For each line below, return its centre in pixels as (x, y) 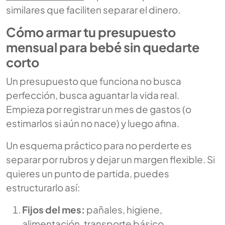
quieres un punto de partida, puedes (88, 174)
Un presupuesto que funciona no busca (94, 81)
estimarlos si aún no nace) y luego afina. (93, 123)
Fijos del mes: (53, 210)
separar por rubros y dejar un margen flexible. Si (110, 159)
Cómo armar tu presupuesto (91, 32)
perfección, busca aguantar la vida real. (93, 95)
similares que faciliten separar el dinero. (93, 10)
